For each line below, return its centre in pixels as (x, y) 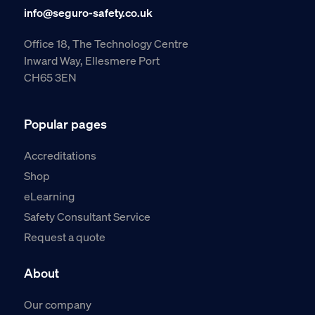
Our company (57, 304)
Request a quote (64, 237)
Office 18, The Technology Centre (106, 44)
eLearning (49, 196)
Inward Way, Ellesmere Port (91, 60)
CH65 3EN (50, 77)
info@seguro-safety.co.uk (88, 13)
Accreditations (60, 155)
